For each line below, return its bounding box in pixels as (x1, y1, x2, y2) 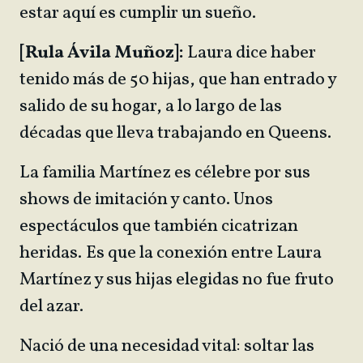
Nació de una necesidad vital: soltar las (19, 334, 314, 359)
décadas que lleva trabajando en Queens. (19, 121, 338, 146)
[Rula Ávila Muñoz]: (19, 41, 187, 66)
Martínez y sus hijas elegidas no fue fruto (19, 267, 334, 293)
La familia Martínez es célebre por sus (19, 160, 310, 186)
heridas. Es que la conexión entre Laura (19, 241, 322, 266)
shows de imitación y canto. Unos (19, 187, 273, 212)
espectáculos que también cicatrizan (19, 214, 298, 239)
